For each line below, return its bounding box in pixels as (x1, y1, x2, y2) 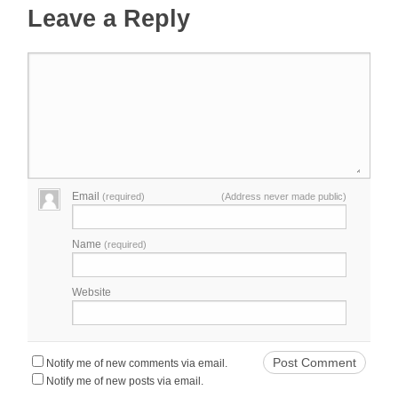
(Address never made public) (220, 191, 346, 203)
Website (72, 286, 112, 299)
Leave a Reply (28, 5, 191, 33)
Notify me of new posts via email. (46, 375, 204, 388)
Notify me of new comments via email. (46, 357, 228, 370)
